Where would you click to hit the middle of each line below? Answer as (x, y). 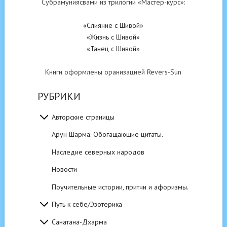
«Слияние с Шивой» (113, 25)
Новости (64, 169)
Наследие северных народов (98, 152)
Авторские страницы (83, 117)
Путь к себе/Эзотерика (87, 204)
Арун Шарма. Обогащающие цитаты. (107, 135)
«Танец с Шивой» (113, 48)
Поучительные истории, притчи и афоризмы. (120, 187)
